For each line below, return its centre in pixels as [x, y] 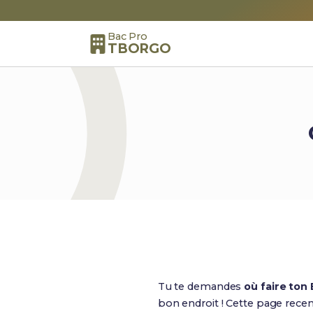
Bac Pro [128, 36]
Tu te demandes [201, 286]
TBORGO [139, 48]
